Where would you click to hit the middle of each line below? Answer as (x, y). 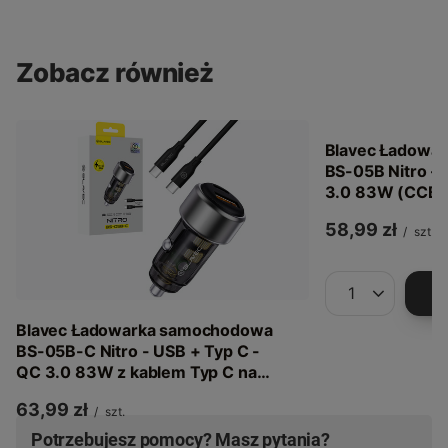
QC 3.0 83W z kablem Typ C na (136, 371)
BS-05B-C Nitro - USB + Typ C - (138, 350)
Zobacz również (115, 72)
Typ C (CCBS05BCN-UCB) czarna (146, 392)
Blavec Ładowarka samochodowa (144, 329)
